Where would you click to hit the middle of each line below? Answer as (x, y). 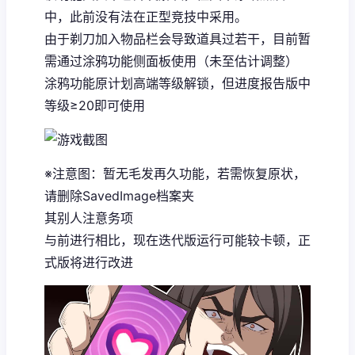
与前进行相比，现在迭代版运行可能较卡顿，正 (177, 240)
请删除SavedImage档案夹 (119, 195)
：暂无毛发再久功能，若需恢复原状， (198, 173)
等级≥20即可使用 (95, 105)
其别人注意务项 (89, 218)
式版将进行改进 (89, 262)
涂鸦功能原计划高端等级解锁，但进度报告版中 (177, 83)
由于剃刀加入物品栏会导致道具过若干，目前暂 (177, 38)
